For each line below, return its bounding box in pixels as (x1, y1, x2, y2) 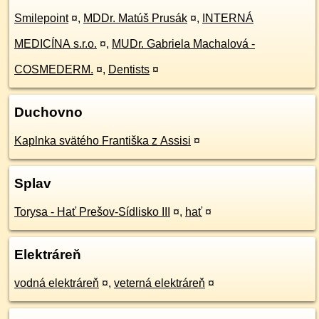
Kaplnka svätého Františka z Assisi (14, 135, 191, 147)
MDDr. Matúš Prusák (83, 12, 187, 24)
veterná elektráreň (114, 277, 205, 289)
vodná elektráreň (14, 277, 99, 289)
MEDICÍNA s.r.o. (14, 38, 97, 50)
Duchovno (14, 105, 83, 120)
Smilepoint (14, 12, 68, 24)
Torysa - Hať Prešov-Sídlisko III (14, 206, 170, 218)
